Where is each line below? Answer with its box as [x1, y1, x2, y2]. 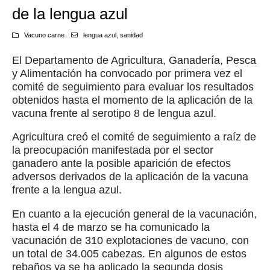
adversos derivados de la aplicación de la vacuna [12, 171, 248, 183]
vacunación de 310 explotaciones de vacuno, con [12, 234, 249, 246]
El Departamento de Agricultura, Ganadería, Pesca [12, 54, 256, 67]
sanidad [119, 31, 143, 39]
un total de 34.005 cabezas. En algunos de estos [12, 247, 246, 260]
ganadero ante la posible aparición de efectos [12, 157, 231, 170]
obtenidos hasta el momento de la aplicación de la [12, 94, 253, 107]
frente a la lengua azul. [12, 184, 122, 196]
